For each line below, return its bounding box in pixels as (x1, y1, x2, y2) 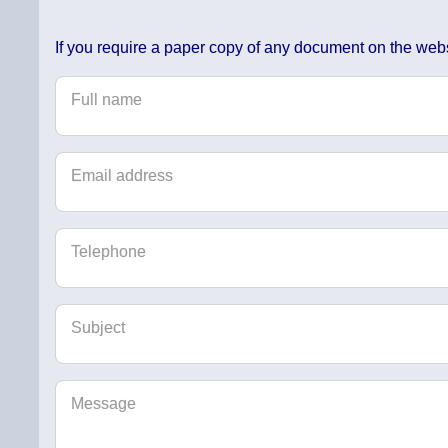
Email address (71, 167, 174, 185)
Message (71, 395, 137, 413)
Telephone (71, 243, 147, 261)
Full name (71, 91, 143, 109)
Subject (71, 319, 126, 337)
